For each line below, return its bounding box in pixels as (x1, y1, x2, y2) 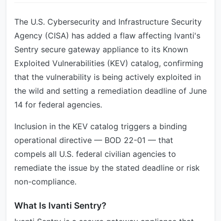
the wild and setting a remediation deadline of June (14, 86, 207, 96)
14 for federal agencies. (14, 100, 102, 110)
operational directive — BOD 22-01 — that (14, 135, 173, 145)
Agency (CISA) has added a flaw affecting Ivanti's (14, 31, 200, 40)
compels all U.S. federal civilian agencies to (14, 149, 176, 159)
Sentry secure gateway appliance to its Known (14, 44, 188, 54)
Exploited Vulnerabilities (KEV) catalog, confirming (14, 58, 203, 68)
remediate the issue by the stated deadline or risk (14, 163, 200, 173)
